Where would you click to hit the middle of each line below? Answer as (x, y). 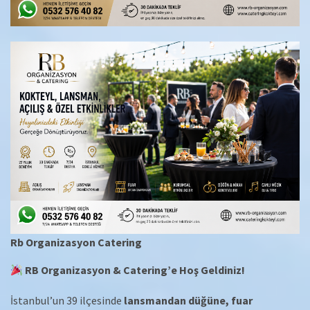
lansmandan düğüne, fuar (188, 301)
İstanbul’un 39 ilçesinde (67, 301)
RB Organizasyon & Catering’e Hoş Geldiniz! (135, 270)
